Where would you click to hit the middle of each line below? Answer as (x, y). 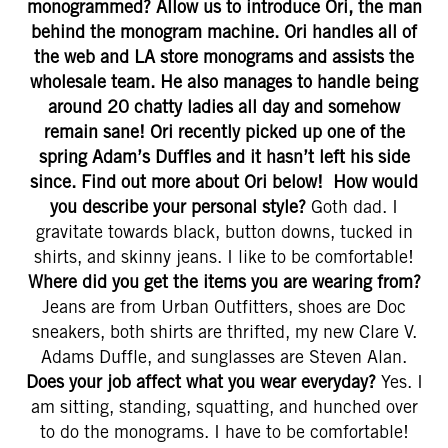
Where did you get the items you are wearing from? (224, 281)
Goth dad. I (352, 206)
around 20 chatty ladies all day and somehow (224, 106)
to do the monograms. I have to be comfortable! (224, 431)
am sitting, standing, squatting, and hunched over (224, 406)
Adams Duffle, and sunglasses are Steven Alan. (224, 356)
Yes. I (399, 381)
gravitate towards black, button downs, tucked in (224, 231)
